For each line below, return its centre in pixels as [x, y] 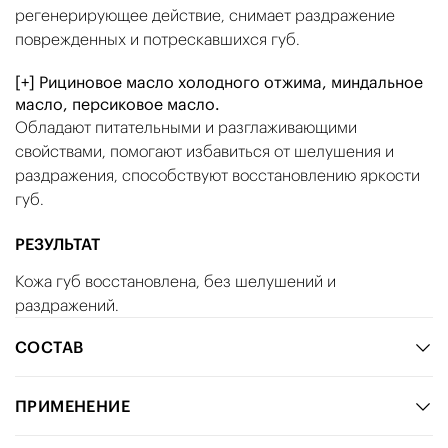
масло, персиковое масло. [117, 104]
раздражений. [67, 305]
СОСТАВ [49, 347]
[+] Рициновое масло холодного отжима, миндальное [219, 82]
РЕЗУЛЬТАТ [57, 244]
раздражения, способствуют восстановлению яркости [217, 175]
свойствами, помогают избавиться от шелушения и [204, 151]
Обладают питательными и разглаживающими [186, 127]
